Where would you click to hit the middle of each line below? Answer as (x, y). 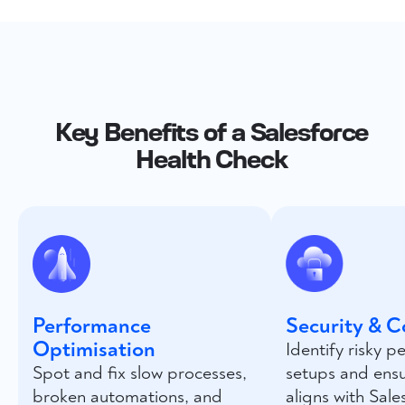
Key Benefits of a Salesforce (212, 129)
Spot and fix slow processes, (140, 373)
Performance (92, 326)
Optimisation (94, 349)
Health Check (212, 156)
